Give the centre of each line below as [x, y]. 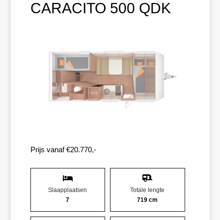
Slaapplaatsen [68, 190]
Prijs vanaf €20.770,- [63, 150]
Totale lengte [148, 190]
